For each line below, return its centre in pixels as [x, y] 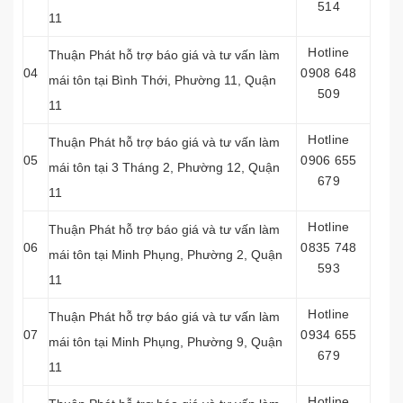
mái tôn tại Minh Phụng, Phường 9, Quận [166, 342]
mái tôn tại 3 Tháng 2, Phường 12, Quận [164, 167]
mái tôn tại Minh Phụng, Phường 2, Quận [166, 255]
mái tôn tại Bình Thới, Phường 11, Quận [162, 80]
